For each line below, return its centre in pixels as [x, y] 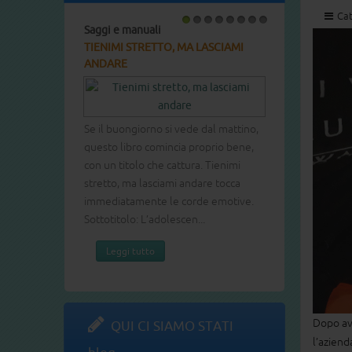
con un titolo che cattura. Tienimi [162, 165]
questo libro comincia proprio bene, [169, 147]
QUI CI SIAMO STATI [172, 326]
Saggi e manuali [123, 30]
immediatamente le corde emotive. [169, 202]
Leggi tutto [130, 251]
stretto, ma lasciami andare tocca [162, 183]
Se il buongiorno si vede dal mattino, [171, 129]
